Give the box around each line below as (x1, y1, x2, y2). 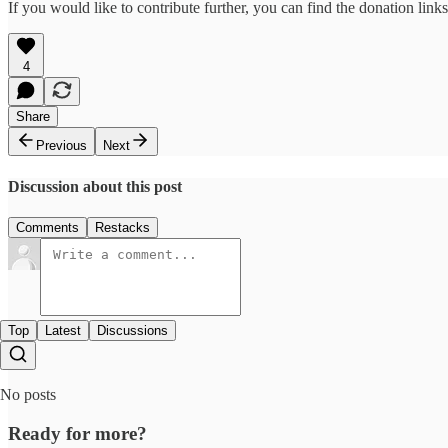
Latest (45, 322, 81, 338)
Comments (16, 219, 79, 235)
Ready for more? (8, 422, 147, 444)
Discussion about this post (8, 177, 182, 195)
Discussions (97, 322, 168, 338)
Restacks (95, 219, 150, 235)
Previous (36, 138, 87, 154)
